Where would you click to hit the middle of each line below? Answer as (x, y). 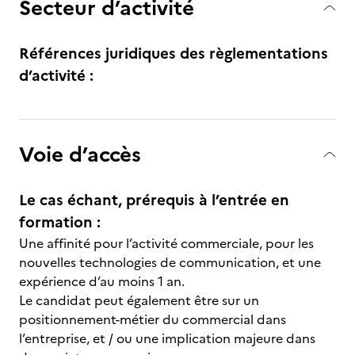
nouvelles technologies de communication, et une (170, 262)
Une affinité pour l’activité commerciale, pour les (166, 243)
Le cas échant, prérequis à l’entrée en (154, 200)
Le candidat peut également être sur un (139, 300)
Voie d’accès (80, 154)
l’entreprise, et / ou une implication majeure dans (167, 338)
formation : (60, 222)
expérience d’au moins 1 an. (102, 281)
